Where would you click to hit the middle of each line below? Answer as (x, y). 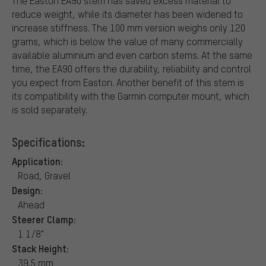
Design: (27, 190)
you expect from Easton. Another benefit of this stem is (128, 82)
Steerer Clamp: (44, 219)
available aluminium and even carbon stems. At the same (132, 55)
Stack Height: (40, 248)
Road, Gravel (44, 175)
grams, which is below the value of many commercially (127, 41)
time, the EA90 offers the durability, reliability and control (132, 68)
